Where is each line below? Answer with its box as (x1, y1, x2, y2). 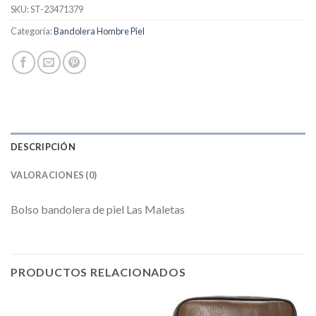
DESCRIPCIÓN (11, 141, 75, 153)
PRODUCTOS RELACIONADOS (11, 265, 186, 279)
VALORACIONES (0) (11, 169, 97, 181)
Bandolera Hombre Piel (54, 25, 145, 37)
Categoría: (11, 25, 54, 37)
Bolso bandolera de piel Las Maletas (11, 202, 185, 217)
